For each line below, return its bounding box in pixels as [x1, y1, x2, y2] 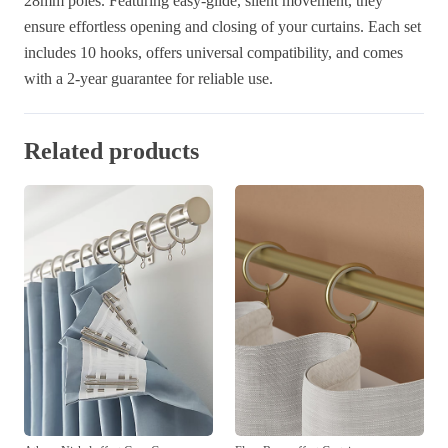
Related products [24, 137, 199, 164]
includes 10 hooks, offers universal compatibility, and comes [24, 43, 403, 61]
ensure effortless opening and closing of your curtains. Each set [24, 17, 421, 35]
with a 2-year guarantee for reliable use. [24, 69, 273, 87]
